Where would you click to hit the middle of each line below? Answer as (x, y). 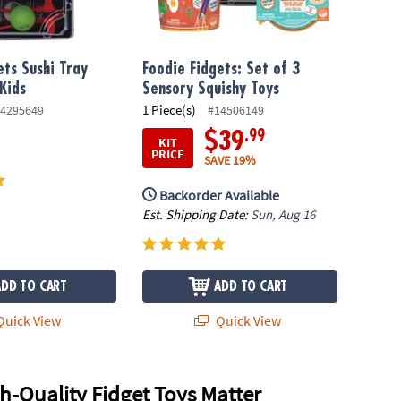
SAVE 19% (230, 161)
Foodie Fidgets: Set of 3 (222, 68)
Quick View (247, 321)
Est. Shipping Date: (197, 214)
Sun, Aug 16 (283, 214)
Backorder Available (220, 195)
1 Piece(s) (170, 110)
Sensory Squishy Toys (211, 88)
